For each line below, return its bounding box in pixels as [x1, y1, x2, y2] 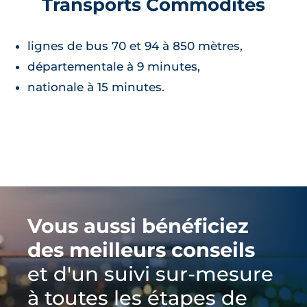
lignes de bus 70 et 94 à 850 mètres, [27, 38, 243, 53]
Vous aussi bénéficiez [27, 213, 249, 238]
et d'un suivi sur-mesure [27, 261, 273, 286]
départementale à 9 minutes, [27, 59, 200, 73]
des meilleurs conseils [27, 237, 255, 262]
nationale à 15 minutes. [27, 79, 164, 94]
